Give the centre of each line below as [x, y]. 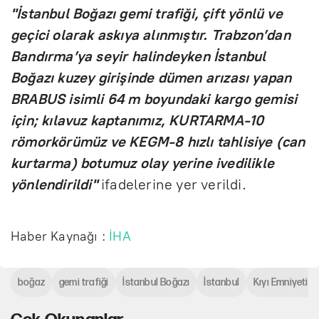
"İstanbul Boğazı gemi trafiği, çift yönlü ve [147, 13]
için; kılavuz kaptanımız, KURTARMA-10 [137, 120]
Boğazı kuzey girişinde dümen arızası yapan [151, 77]
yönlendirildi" [54, 184]
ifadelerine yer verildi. [172, 184]
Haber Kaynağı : [60, 236]
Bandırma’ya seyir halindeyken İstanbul [138, 56]
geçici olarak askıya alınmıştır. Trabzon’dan [151, 35]
